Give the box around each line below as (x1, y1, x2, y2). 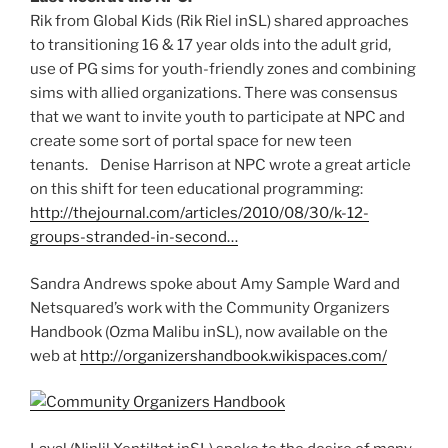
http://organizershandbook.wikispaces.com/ (80, 346, 387, 365)
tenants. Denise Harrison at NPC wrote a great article (30, 156, 411, 175)
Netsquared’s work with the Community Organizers (30, 298, 390, 317)
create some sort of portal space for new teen (30, 132, 352, 151)
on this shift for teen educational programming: (30, 180, 363, 199)
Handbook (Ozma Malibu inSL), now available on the (30, 322, 388, 341)
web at (30, 346, 80, 365)
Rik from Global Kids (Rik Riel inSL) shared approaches (30, 12, 409, 31)
